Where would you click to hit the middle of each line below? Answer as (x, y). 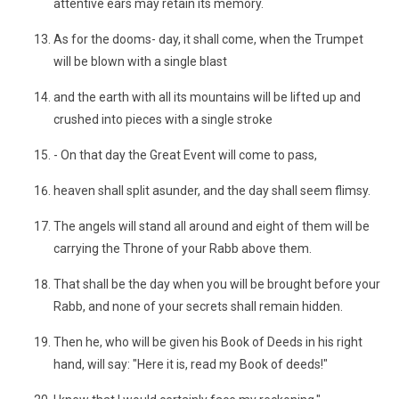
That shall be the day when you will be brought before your (217, 284)
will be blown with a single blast (140, 61)
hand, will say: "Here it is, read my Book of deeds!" (191, 364)
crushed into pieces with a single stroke (163, 119)
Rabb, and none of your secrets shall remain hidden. (198, 306)
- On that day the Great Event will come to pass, (185, 155)
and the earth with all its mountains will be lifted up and (207, 97)
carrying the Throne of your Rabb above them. (183, 248)
